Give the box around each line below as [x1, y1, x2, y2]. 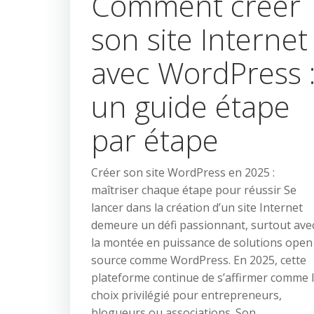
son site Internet [91, 19, 308, 59]
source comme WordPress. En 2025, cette [91, 252, 306, 268]
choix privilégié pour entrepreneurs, [91, 287, 282, 303]
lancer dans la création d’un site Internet [91, 200, 303, 215]
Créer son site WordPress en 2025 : [91, 165, 275, 180]
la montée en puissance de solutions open [91, 235, 313, 250]
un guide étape [91, 86, 290, 126]
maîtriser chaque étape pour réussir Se [91, 182, 296, 198]
